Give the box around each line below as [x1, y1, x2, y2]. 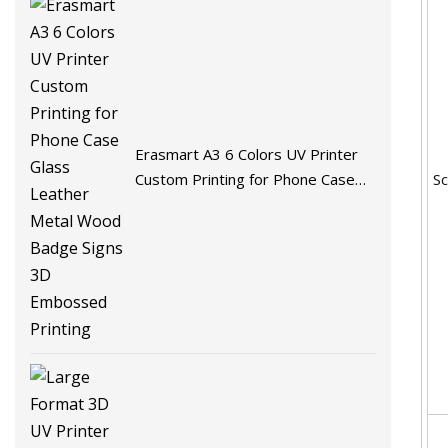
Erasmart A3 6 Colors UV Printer [135, 144, 359, 165]
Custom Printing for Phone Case [135, 169, 356, 190]
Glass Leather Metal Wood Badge [135, 194, 369, 215]
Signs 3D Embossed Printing [135, 219, 331, 240]
